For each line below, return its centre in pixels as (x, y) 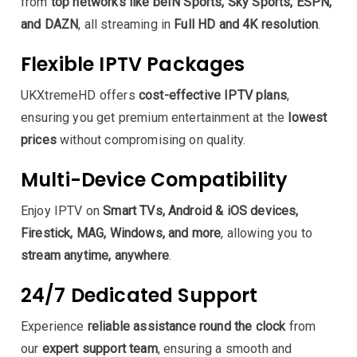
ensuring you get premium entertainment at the (155, 118)
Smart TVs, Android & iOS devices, (201, 211)
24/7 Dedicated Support (139, 295)
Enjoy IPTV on (62, 211)
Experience (54, 326)
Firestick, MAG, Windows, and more (121, 233)
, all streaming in (126, 24)
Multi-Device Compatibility (155, 180)
